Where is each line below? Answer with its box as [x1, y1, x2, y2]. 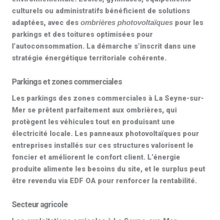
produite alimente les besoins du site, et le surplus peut [12, 165, 205, 173]
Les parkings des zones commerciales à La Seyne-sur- [12, 94, 204, 103]
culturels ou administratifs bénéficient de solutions [12, 6, 190, 15]
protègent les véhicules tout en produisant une [12, 117, 175, 126]
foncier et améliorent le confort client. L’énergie [12, 153, 180, 162]
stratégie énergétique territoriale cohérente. [12, 54, 166, 62]
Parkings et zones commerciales [12, 77, 122, 86]
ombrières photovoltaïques [81, 19, 173, 27]
